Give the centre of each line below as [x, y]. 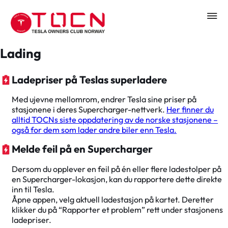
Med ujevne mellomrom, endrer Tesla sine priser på [104, 99]
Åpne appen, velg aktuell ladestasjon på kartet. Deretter [113, 199]
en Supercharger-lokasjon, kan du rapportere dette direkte [117, 179]
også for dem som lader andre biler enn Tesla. [94, 130]
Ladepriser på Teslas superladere [90, 79]
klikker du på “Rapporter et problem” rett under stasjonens [118, 209]
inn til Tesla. [33, 189]
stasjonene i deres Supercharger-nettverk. [89, 110]
